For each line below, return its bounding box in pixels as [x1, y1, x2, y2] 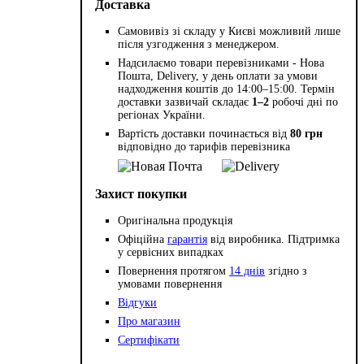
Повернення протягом [118, 265, 230, 278]
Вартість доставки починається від [118, 128, 291, 141]
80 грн [290, 128, 323, 141]
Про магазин [118, 315, 181, 328]
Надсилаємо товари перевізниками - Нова [118, 57, 325, 70]
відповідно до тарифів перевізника [118, 141, 291, 154]
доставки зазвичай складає [118, 96, 253, 109]
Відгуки [118, 297, 158, 310]
